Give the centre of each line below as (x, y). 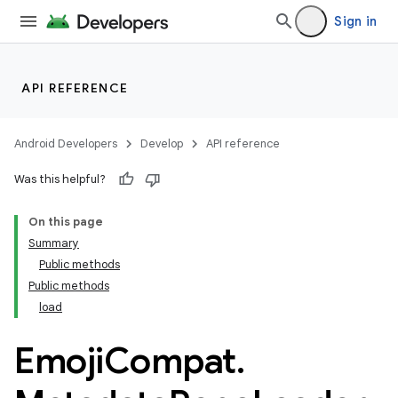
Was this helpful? (60, 179)
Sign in (355, 21)
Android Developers (66, 143)
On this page (66, 222)
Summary (54, 243)
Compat (170, 361)
